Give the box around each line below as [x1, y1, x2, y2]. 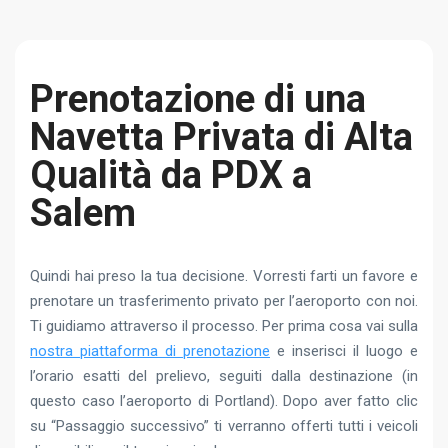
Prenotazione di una [30, 76, 366, 121]
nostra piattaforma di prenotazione [30, 341, 270, 360]
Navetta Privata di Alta [30, 114, 413, 159]
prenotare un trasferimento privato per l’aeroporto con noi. [30, 291, 418, 310]
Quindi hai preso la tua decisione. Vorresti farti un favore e [30, 266, 418, 285]
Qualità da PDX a [30, 152, 312, 197]
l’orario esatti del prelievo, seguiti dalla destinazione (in [30, 366, 418, 385]
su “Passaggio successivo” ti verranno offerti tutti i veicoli [30, 416, 418, 435]
